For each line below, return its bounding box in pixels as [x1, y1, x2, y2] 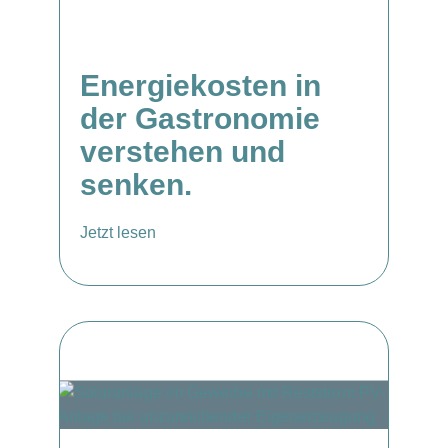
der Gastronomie [80, 102, 320, 135]
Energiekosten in [80, 69, 321, 102]
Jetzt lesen [80, 224, 156, 241]
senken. [80, 168, 192, 201]
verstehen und [80, 135, 285, 168]
